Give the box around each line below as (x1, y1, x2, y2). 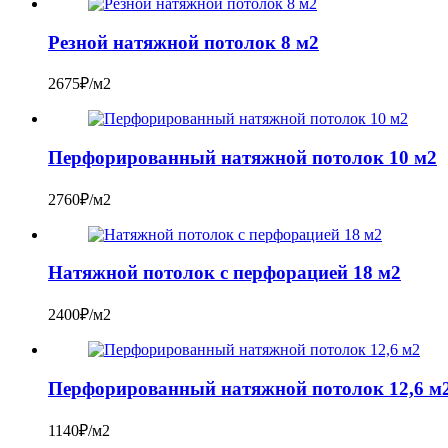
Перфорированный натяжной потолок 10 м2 (48, 146, 437, 168)
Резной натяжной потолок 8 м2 (48, 31, 319, 53)
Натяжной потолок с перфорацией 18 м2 (48, 262, 401, 284)
